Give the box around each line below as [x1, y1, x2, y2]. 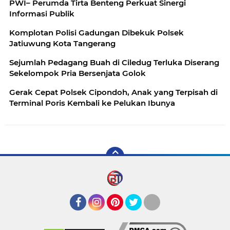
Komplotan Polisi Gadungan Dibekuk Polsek [9, 28, 184, 37]
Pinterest [107, 210, 140, 220]
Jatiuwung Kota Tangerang [9, 39, 116, 48]
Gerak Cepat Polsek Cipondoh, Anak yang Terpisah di [9, 87, 218, 97]
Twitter [125, 210, 151, 220]
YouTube [144, 210, 174, 220]
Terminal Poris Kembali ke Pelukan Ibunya [9, 98, 175, 108]
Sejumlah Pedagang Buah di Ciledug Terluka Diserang [9, 57, 219, 67]
